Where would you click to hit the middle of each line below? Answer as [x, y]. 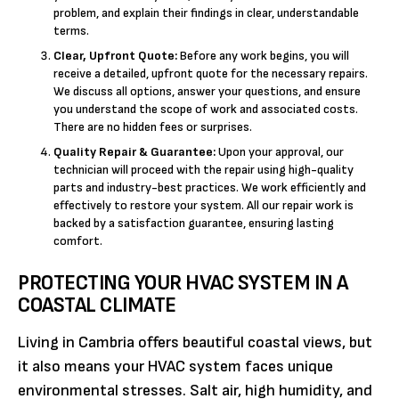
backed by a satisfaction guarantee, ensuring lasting [194, 224]
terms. [71, 31]
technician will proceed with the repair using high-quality [204, 170]
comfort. [78, 241]
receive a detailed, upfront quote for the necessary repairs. [211, 74]
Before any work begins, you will [263, 56]
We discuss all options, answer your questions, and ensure [207, 92]
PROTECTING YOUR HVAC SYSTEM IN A [183, 283]
